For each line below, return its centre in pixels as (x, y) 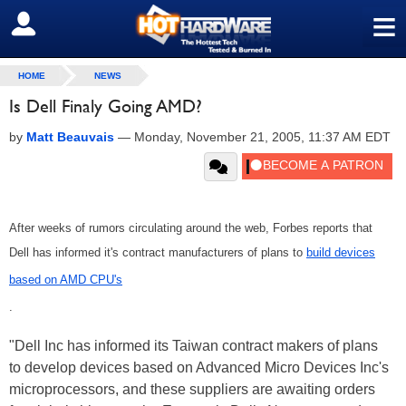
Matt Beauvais (70, 137)
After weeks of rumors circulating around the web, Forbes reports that (191, 228)
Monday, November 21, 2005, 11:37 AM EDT (262, 137)
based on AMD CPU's (66, 280)
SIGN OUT (53, 24)
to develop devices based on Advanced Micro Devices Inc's (199, 367)
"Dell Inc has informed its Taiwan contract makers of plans (193, 346)
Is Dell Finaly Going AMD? (106, 106)
